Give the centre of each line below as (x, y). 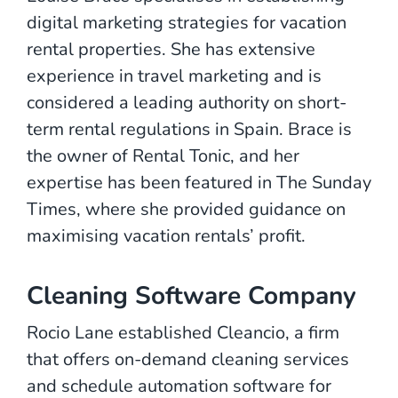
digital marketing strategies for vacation (187, 22)
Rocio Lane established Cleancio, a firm (183, 332)
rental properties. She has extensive (171, 49)
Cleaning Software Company (191, 295)
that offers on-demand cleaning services (188, 359)
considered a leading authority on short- (187, 102)
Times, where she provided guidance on (186, 209)
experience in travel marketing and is (174, 76)
